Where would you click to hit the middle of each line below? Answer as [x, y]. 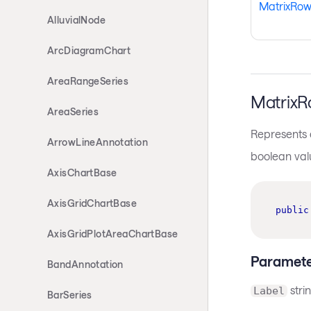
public [292, 210]
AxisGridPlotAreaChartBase [113, 234]
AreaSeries [73, 111]
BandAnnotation [85, 264]
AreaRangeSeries [88, 81]
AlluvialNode [77, 20]
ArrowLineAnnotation [98, 142]
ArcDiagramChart [89, 50]
